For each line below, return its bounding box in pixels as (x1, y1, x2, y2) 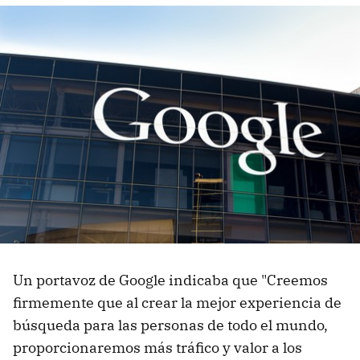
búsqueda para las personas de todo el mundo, (13, 316, 328, 335)
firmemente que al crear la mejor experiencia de (13, 293, 342, 313)
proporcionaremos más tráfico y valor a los (13, 338, 302, 358)
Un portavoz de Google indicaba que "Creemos (13, 271, 328, 290)
